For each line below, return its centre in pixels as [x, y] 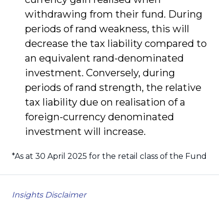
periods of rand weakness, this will [107, 29]
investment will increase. [85, 131]
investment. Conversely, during [100, 73]
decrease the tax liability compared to [116, 43]
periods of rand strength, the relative [113, 87]
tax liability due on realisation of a [105, 102]
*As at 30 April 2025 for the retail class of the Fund [109, 156]
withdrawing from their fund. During [114, 14]
